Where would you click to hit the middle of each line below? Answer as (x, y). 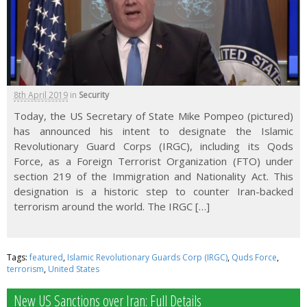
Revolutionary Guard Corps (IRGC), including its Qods (153, 146)
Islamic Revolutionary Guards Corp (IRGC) (147, 258)
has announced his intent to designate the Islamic (153, 131)
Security (94, 95)
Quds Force (254, 258)
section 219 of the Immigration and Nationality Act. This (153, 176)
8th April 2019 (41, 95)
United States (74, 269)
